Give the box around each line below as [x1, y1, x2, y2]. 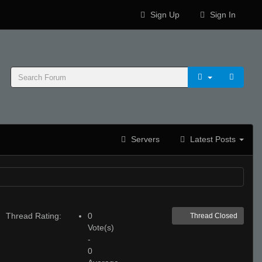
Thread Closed [190, 212, 237, 220]
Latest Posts [188, 135, 238, 144]
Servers [129, 135, 160, 144]
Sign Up [148, 10, 180, 19]
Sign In [208, 10, 236, 19]
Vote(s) [88, 223, 114, 232]
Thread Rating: [6, 211, 61, 220]
